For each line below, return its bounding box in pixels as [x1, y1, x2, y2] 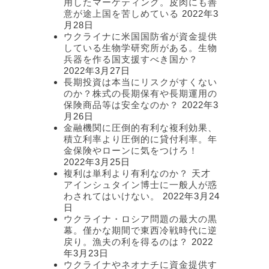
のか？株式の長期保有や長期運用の [64, 88, 217, 98]
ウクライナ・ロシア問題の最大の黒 [64, 214, 217, 224]
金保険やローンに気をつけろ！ [64, 145, 198, 156]
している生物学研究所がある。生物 [64, 43, 217, 53]
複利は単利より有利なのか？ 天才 [64, 168, 211, 178]
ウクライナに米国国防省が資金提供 [64, 31, 217, 41]
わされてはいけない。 [64, 191, 160, 201]
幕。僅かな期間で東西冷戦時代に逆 [64, 225, 217, 235]
